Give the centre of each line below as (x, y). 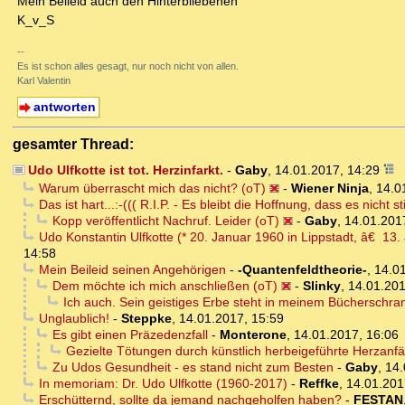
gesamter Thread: (73, 144)
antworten (64, 107)
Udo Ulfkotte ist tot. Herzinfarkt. (125, 170)
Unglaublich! (74, 319)
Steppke (146, 319)
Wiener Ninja (330, 188)
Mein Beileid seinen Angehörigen (132, 270)
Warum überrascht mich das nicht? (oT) (152, 188)
